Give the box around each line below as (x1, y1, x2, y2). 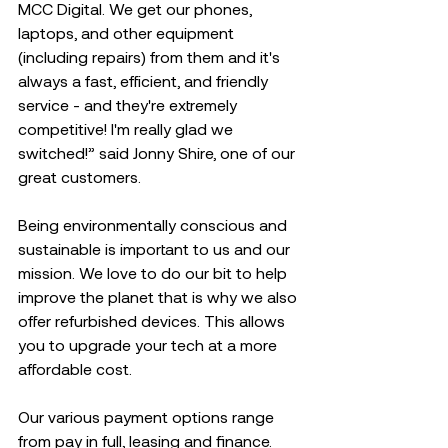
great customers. (18, 167, 149, 186)
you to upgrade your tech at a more (18, 335, 281, 354)
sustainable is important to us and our (18, 239, 294, 258)
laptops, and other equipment (18, 23, 238, 42)
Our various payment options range (18, 407, 278, 426)
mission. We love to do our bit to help (18, 263, 291, 282)
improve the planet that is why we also (18, 287, 301, 306)
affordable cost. (18, 359, 136, 378)
